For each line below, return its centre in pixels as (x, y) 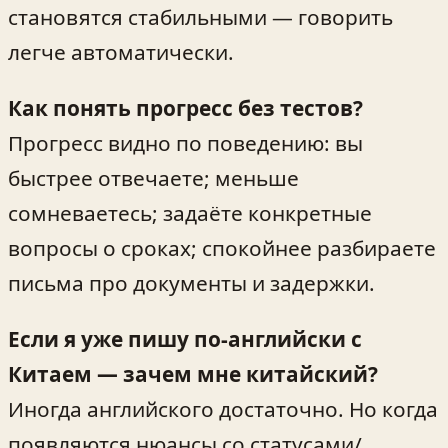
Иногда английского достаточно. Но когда (223, 409)
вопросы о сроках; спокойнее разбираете (222, 248)
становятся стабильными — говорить (200, 17)
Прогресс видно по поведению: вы (185, 143)
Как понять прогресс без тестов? (185, 108)
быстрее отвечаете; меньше (153, 178)
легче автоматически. (121, 52)
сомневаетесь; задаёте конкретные (190, 213)
